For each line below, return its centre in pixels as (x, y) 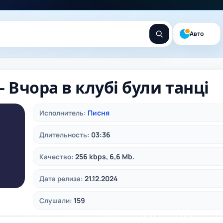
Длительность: (64, 135)
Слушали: (56, 201)
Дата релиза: (61, 179)
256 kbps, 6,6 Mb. (105, 157)
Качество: (56, 157)
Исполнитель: (63, 113)
